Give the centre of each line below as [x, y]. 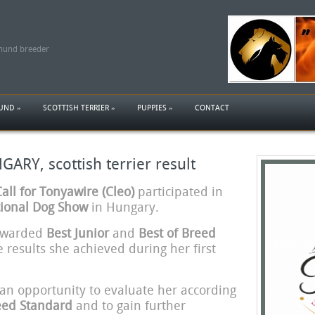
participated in [178, 192]
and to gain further [129, 306]
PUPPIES [152, 108]
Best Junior [77, 233]
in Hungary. [123, 207]
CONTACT [212, 108]
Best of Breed [177, 233]
